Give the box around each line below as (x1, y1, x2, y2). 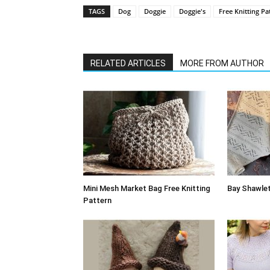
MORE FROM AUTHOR (180, 58, 264, 68)
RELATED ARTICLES (90, 58, 166, 68)
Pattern (83, 196, 111, 205)
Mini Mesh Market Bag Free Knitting (83, 184, 210, 193)
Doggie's (179, 7, 206, 16)
